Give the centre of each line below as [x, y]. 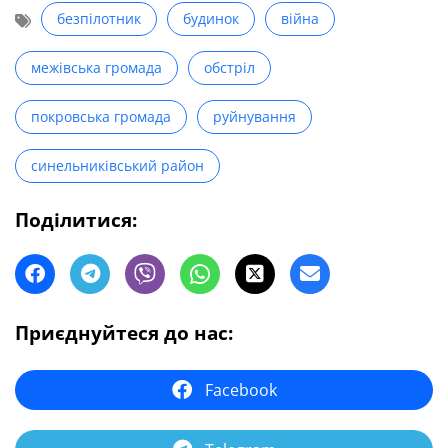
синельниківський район [117, 166]
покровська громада [101, 117]
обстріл [229, 68]
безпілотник [99, 19]
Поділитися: [76, 220]
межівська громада [96, 68]
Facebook [240, 390]
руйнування [254, 117]
